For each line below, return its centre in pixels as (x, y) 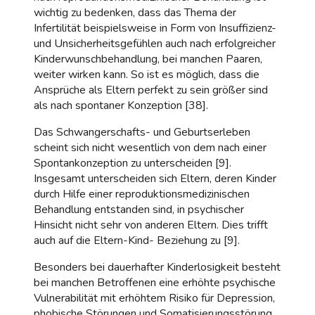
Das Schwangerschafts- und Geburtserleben (142, 132)
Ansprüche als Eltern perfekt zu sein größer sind (151, 90)
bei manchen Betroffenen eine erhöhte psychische (155, 282)
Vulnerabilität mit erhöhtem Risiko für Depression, (154, 298)
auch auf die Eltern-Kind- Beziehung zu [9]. (137, 240)
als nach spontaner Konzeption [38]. (121, 105)
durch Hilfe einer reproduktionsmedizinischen (142, 194)
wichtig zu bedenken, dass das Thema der (135, 12)
